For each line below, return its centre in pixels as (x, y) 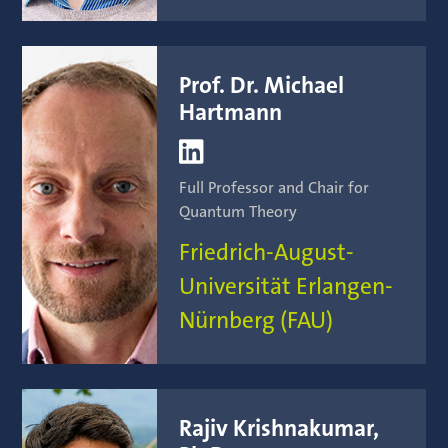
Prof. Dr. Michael (262, 85)
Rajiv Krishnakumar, (279, 429)
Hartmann (231, 112)
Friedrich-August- (267, 252)
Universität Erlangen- (286, 286)
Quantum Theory (238, 211)
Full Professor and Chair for (274, 187)
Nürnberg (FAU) (256, 320)
